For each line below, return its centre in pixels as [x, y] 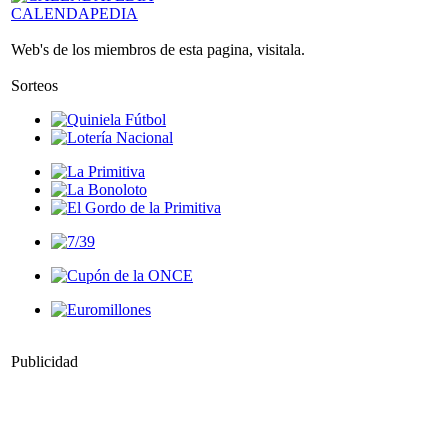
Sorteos [34, 85]
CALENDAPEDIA [74, 13]
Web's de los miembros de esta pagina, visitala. [158, 49]
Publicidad [44, 361]
